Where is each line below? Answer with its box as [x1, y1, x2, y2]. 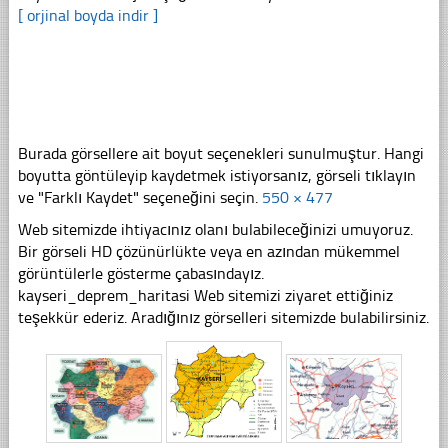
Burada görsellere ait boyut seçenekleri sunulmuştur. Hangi [17, 144, 424, 164]
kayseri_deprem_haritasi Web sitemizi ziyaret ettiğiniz [17, 286, 393, 306]
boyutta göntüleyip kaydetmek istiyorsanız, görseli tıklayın [17, 166, 416, 186]
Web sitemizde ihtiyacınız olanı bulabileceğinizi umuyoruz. [17, 220, 413, 240]
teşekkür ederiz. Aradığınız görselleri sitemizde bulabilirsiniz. [17, 308, 429, 328]
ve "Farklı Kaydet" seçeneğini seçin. [17, 188, 262, 208]
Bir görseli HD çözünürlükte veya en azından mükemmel [17, 242, 400, 262]
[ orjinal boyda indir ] [17, 6, 158, 26]
